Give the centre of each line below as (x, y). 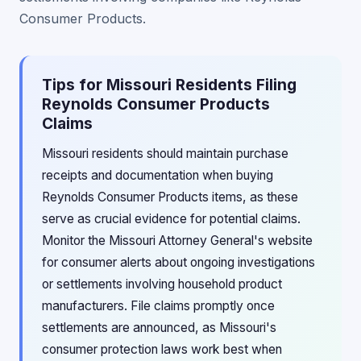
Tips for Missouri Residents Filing (169, 85)
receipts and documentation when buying (158, 175)
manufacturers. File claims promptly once (158, 306)
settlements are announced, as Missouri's (159, 328)
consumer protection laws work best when (162, 349)
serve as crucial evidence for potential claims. (171, 219)
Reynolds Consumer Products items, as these (170, 197)
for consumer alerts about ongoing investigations (178, 262)
